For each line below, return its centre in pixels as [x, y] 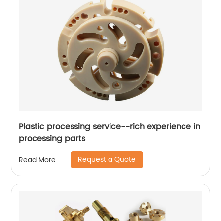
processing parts [52, 139]
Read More [37, 160]
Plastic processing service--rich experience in [110, 127]
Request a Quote [107, 160]
